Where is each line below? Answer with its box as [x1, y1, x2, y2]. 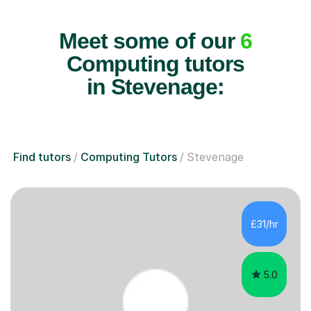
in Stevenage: [86, 74, 225, 99]
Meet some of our [59, 28, 240, 53]
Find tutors [13, 149, 71, 164]
